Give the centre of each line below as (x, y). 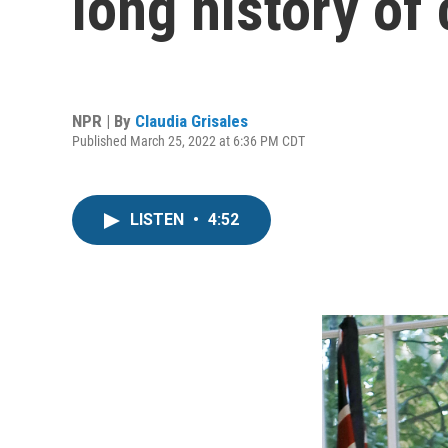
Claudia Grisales (191, 120)
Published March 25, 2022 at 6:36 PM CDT (188, 140)
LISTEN (159, 219)
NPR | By (103, 120)
